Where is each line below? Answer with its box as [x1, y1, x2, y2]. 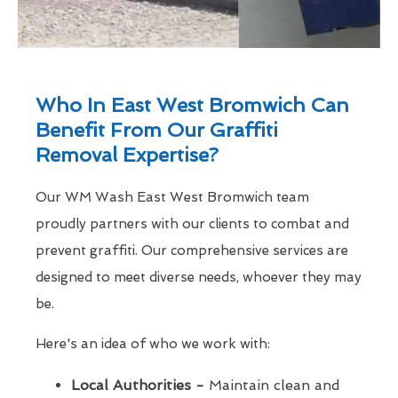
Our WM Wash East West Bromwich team [36, 189, 309, 206]
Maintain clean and [204, 377, 340, 394]
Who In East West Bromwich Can [36, 93, 349, 117]
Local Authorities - [71, 377, 204, 394]
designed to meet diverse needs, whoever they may [36, 269, 362, 286]
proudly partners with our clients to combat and [36, 216, 349, 233]
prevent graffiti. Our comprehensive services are [36, 243, 348, 259]
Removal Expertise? [36, 143, 219, 167]
